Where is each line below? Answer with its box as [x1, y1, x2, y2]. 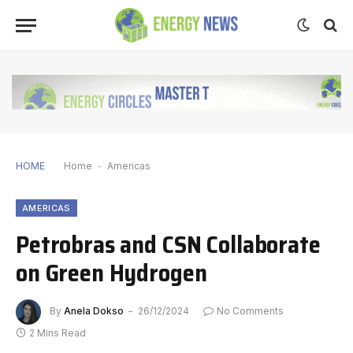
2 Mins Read [29, 326, 86, 339]
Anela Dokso [64, 304, 124, 317]
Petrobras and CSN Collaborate [16, 225, 321, 263]
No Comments [217, 304, 284, 317]
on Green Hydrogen [16, 253, 207, 292]
